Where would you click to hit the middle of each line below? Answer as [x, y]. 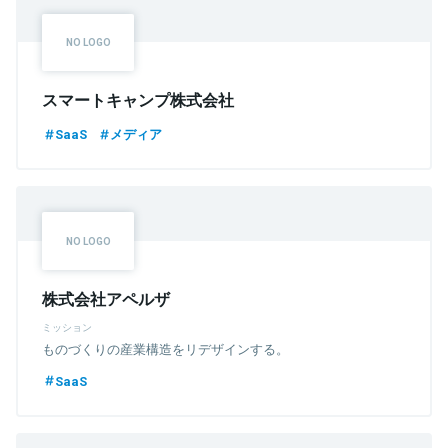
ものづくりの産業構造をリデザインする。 [165, 348]
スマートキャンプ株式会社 [138, 99]
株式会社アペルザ [106, 297]
